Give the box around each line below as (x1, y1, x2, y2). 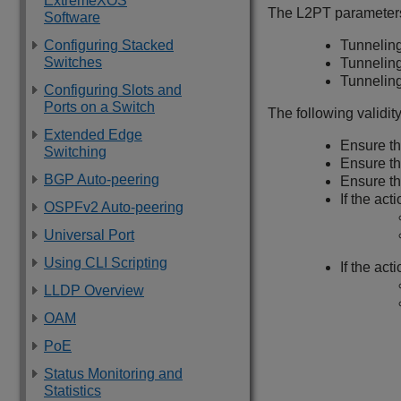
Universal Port (44, 227, 134, 243)
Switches (44, 55, 102, 70)
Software (44, 10, 100, 25)
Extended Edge (44, 127, 142, 142)
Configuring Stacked (44, 38, 174, 53)
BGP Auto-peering (44, 172, 159, 187)
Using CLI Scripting (44, 255, 167, 270)
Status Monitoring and (44, 366, 183, 381)
